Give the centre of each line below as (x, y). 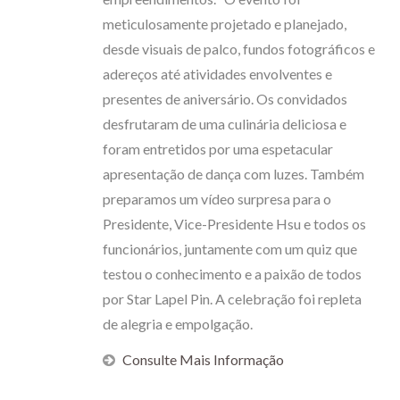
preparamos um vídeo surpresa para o (217, 199)
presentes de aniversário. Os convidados (225, 99)
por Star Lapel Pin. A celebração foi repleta (232, 299)
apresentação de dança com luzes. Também (233, 174)
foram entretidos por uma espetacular (218, 149)
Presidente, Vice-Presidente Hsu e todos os (234, 224)
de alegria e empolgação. (178, 324)
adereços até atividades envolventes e (217, 74)
